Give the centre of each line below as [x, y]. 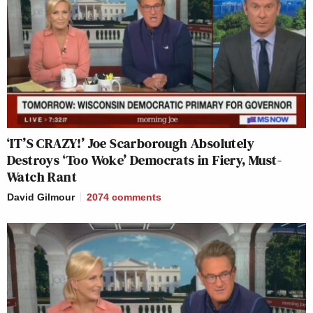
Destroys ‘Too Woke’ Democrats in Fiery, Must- [144, 160]
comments [137, 197]
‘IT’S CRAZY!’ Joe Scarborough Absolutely [131, 144]
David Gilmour [41, 197]
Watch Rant [42, 177]
